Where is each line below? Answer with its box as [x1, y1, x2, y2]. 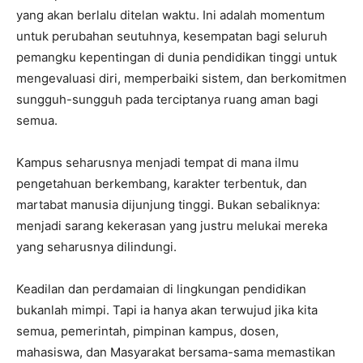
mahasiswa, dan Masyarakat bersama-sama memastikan [16, 344, 335, 360]
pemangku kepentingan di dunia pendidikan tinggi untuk [16, 49, 337, 65]
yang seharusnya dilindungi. [16, 238, 177, 254]
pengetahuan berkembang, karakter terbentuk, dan [16, 175, 307, 191]
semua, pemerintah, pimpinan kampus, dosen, [16, 322, 279, 339]
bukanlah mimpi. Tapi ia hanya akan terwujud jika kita [16, 301, 318, 318]
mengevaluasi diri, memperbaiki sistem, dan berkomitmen [16, 70, 347, 86]
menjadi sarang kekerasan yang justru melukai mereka [16, 217, 327, 233]
